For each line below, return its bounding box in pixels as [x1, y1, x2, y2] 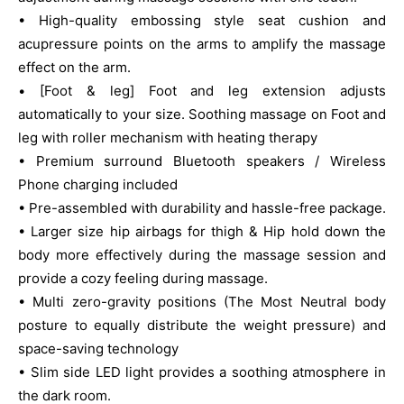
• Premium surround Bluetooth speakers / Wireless [18, 152, 386, 170]
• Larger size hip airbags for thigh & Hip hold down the [18, 223, 386, 240]
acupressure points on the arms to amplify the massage [18, 35, 386, 52]
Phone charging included [18, 176, 178, 193]
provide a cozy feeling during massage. [18, 270, 268, 287]
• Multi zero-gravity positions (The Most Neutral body [18, 293, 386, 310]
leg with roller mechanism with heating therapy [18, 129, 317, 146]
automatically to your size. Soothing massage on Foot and [18, 106, 386, 123]
